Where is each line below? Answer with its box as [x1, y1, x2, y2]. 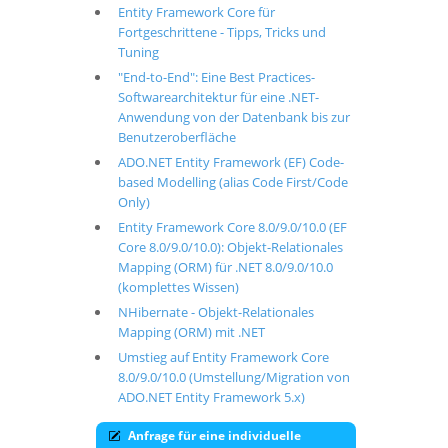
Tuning [117, 43, 159, 61]
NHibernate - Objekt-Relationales [117, 303, 314, 321]
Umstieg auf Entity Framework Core [117, 348, 329, 366]
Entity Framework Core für [117, 3, 275, 21]
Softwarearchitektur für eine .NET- [117, 88, 319, 106]
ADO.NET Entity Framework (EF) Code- [117, 153, 344, 171]
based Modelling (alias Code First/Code [117, 173, 348, 191]
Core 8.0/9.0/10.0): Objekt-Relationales [117, 238, 343, 256]
